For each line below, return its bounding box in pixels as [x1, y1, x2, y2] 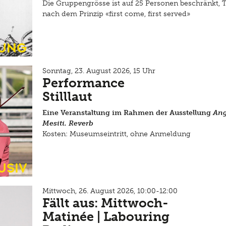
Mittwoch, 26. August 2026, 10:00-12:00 [42, 187, 178, 195]
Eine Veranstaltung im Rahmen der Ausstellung [42, 108, 211, 117]
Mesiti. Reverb [42, 119, 93, 128]
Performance [42, 75, 125, 91]
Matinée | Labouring [42, 209, 169, 224]
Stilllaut [42, 89, 92, 104]
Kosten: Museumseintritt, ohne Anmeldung [42, 130, 191, 138]
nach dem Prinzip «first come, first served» [42, 10, 190, 18]
